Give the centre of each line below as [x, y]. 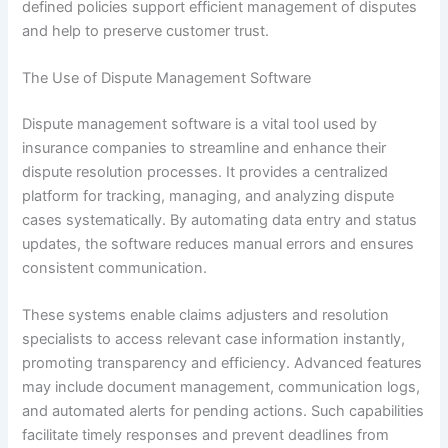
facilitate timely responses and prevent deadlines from [206, 435]
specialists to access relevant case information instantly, [214, 339]
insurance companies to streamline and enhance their [204, 148]
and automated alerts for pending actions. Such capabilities [223, 411]
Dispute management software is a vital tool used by [200, 124]
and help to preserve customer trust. [146, 30]
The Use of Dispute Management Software [167, 78]
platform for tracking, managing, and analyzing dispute [208, 196]
